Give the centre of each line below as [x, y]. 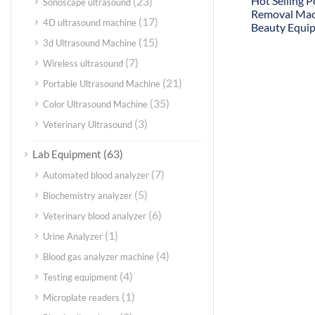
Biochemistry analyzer [88, 195]
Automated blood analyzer [96, 175]
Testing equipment [80, 277]
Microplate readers [81, 297]
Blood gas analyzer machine [98, 257]
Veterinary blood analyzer [95, 216]
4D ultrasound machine [90, 22]
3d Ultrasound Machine [90, 43]
